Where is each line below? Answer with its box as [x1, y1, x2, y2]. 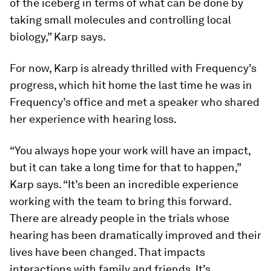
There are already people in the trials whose [10, 211, 229, 224]
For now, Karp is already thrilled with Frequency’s [10, 61, 256, 74]
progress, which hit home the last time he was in [10, 78, 252, 91]
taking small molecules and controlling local [10, 13, 231, 26]
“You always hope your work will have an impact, [10, 143, 250, 157]
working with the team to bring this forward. [10, 194, 231, 207]
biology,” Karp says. [10, 30, 106, 43]
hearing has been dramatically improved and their [10, 228, 261, 241]
